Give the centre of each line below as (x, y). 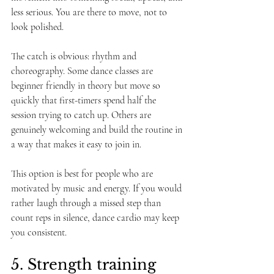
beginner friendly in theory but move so (87, 86)
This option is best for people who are (83, 174)
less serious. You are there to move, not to (90, 12)
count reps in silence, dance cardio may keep (96, 218)
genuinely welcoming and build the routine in (98, 130)
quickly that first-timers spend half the (85, 100)
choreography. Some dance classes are (83, 71)
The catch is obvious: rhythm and (75, 56)
